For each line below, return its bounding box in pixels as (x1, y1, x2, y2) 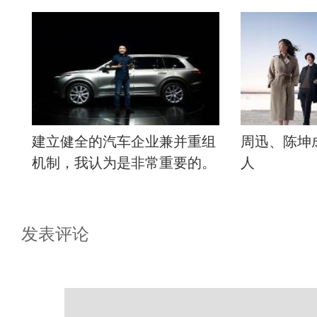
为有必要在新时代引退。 (32, 8, 188, 24)
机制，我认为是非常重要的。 (32, 155, 216, 171)
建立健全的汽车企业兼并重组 (32, 134, 216, 150)
